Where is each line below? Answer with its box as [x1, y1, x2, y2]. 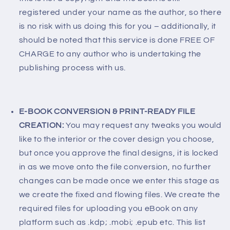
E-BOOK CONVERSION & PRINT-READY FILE [18, 107, 196, 116]
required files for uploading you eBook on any [18, 204, 199, 213]
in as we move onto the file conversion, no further [18, 163, 212, 171]
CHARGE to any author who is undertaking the [18, 49, 201, 58]
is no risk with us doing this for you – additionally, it [18, 22, 217, 30]
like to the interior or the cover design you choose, [18, 135, 215, 144]
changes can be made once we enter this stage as [18, 177, 220, 185]
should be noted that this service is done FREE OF [18, 35, 215, 44]
